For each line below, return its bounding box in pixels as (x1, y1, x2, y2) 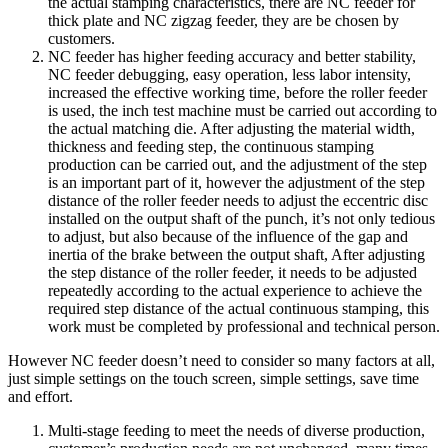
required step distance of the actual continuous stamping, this (48, 299, 429, 317)
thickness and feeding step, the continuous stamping (48, 137, 374, 155)
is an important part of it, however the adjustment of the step (48, 173, 425, 191)
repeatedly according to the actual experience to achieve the (48, 281, 422, 299)
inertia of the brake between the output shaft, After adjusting (48, 245, 425, 263)
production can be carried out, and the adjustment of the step (48, 155, 427, 173)
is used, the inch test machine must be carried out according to (48, 101, 437, 119)
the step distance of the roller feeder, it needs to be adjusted (48, 263, 417, 281)
